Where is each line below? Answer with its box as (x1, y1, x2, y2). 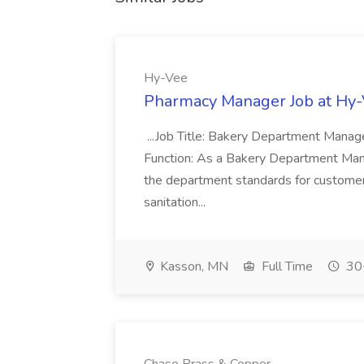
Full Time (258, 258, 313, 275)
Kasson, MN (157, 258, 228, 275)
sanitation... (144, 193, 209, 211)
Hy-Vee (144, 69, 188, 87)
